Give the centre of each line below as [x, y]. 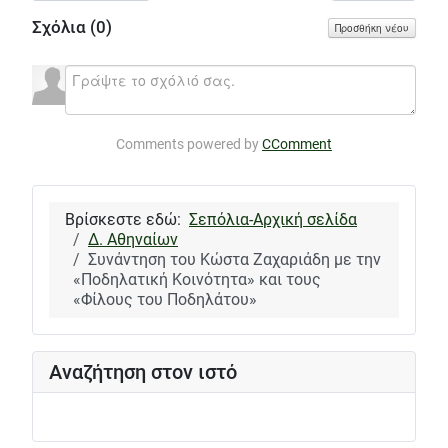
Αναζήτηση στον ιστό [143, 372]
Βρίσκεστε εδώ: [127, 220]
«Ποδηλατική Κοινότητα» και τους [197, 280]
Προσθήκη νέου [372, 27]
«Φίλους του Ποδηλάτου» [165, 300]
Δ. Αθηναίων [133, 240]
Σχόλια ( [64, 27]
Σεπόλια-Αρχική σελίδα [273, 220]
